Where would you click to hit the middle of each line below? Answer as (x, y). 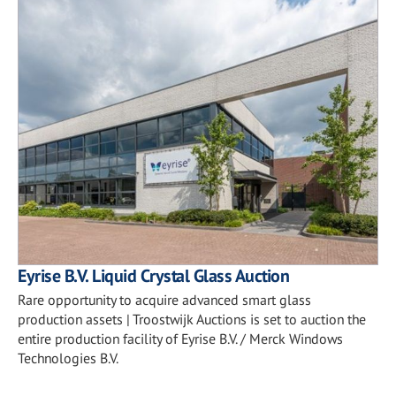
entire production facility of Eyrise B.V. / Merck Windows (180, 339)
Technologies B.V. (68, 358)
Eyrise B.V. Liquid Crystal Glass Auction (153, 276)
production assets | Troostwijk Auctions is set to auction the (192, 319)
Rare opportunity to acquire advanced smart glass (164, 300)
